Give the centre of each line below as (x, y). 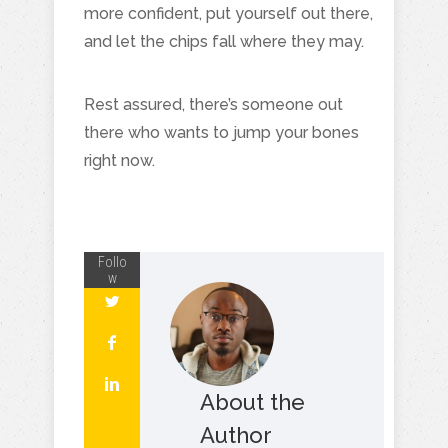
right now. (119, 160)
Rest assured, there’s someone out (213, 104)
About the (252, 401)
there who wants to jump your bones (221, 132)
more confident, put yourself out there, (228, 13)
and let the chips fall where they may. (224, 41)
